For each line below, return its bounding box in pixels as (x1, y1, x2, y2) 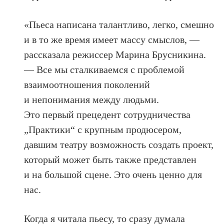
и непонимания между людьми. (24, 93, 159, 105)
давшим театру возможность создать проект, (24, 138, 214, 150)
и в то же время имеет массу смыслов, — (24, 33, 200, 45)
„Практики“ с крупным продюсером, (24, 123, 182, 135)
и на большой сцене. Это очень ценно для (24, 168, 202, 180)
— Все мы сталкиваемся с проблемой (24, 63, 185, 75)
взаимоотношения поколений (24, 78, 150, 90)
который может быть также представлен (24, 153, 197, 165)
